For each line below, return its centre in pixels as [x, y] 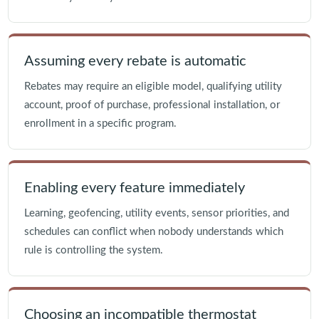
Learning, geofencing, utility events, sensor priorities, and [156, 214]
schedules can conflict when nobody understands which [153, 232]
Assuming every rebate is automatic [135, 62]
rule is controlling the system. [93, 251]
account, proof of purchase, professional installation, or [152, 105]
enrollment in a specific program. [100, 124]
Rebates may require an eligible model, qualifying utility [153, 87]
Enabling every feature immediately [134, 188]
